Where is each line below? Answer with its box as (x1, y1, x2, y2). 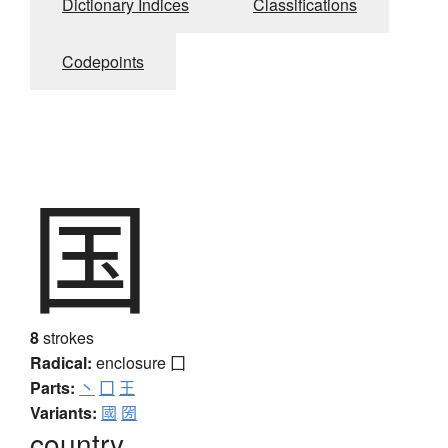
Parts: (30, 375, 75, 399)
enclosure (96, 350, 170, 374)
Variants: (30, 400, 97, 424)
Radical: (30, 350, 92, 374)
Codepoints (62, 50, 144, 74)
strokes (39, 325, 94, 349)
